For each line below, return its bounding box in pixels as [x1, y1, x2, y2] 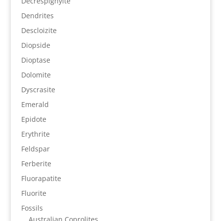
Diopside [21, 40, 50, 50]
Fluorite [21, 188, 46, 198]
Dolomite [21, 70, 51, 79]
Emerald [21, 100, 49, 109]
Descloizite [21, 26, 57, 35]
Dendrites [21, 11, 54, 20]
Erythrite [21, 129, 50, 139]
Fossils [21, 203, 43, 213]
